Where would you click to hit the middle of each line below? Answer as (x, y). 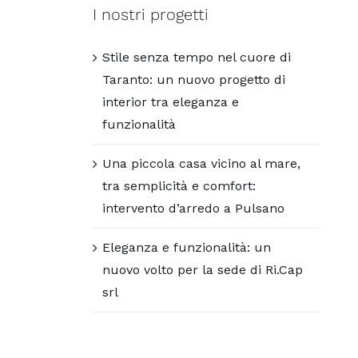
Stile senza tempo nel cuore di (197, 57)
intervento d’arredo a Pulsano (194, 208)
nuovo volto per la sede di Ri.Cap (203, 269)
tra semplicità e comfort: (179, 185)
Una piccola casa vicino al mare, (202, 163)
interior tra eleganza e (171, 101)
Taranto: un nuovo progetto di (194, 79)
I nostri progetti (151, 14)
